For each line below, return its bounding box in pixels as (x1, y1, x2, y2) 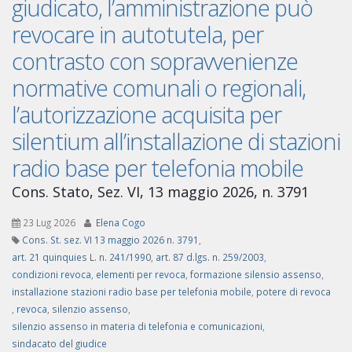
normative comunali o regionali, (12, 72, 306, 104)
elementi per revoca (96, 268, 185, 281)
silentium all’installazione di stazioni (12, 126, 340, 157)
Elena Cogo (96, 216, 145, 229)
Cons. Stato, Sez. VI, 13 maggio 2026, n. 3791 (12, 182, 309, 202)
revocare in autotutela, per (12, 19, 263, 50)
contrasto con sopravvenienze (12, 46, 298, 77)
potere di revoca (256, 285, 331, 299)
